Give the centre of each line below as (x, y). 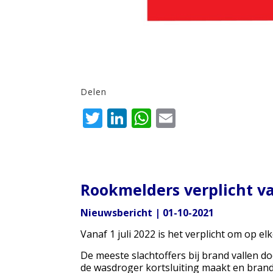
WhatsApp (202, 118)
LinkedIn (170, 118)
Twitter (140, 118)
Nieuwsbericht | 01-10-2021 (149, 213)
